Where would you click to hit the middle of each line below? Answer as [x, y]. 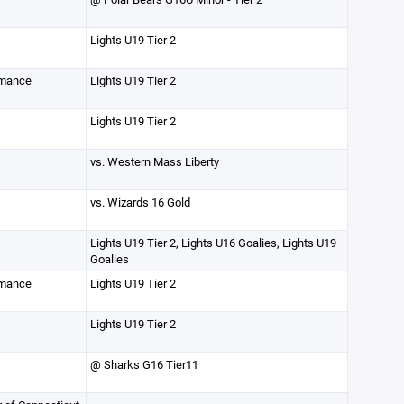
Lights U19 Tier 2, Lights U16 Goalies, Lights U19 [213, 243]
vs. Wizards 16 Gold [140, 202]
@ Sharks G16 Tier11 [144, 364]
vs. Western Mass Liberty [154, 161]
